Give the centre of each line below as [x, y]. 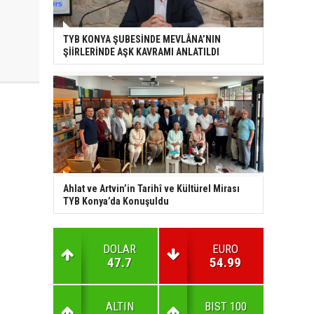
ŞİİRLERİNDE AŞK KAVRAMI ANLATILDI [141, 52]
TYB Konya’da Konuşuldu [116, 202]
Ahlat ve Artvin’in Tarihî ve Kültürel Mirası [151, 189]
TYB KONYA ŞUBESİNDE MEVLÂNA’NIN [142, 40]
